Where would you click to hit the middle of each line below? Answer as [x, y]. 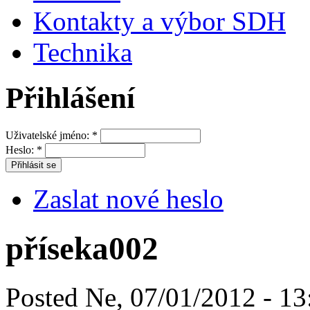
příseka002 [82, 248]
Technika [83, 52]
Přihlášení [70, 98]
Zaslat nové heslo [128, 199]
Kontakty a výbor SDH [159, 21]
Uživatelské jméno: [49, 136]
